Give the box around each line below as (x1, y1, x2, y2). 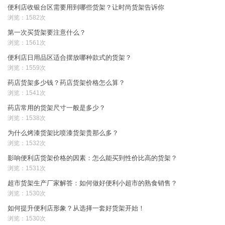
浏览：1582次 (8, 14, 46, 21)
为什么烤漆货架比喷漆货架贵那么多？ (8, 129, 119, 137)
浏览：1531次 (8, 165, 46, 172)
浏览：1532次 (8, 140, 46, 147)
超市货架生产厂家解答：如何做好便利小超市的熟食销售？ (8, 179, 178, 187)
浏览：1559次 (8, 64, 46, 71)
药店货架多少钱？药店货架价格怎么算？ (8, 79, 126, 86)
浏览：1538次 (8, 115, 46, 122)
